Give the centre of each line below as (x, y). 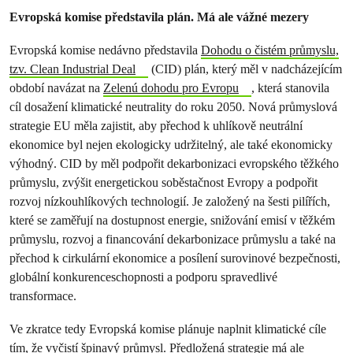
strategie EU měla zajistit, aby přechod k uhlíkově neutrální (156, 126)
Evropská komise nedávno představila (105, 50)
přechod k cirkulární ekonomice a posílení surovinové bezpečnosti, (175, 258)
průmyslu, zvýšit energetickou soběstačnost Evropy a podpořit (163, 182)
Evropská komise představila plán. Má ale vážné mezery (159, 17)
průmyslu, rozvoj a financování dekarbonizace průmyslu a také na (173, 239)
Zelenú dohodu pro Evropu (171, 88)
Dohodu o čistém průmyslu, (270, 50)
